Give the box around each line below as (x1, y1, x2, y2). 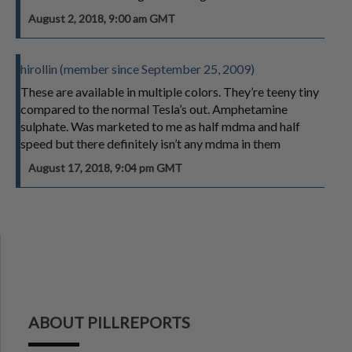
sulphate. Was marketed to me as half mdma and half (20, 119, 300, 134)
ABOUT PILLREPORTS (28, 313, 190, 332)
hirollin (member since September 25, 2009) (20, 61, 255, 76)
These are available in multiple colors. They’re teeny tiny (20, 84, 319, 99)
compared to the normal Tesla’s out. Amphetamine (20, 101, 288, 116)
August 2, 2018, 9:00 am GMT (28, 12, 175, 25)
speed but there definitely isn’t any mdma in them (20, 136, 280, 151)
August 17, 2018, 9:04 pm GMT (28, 161, 182, 174)
